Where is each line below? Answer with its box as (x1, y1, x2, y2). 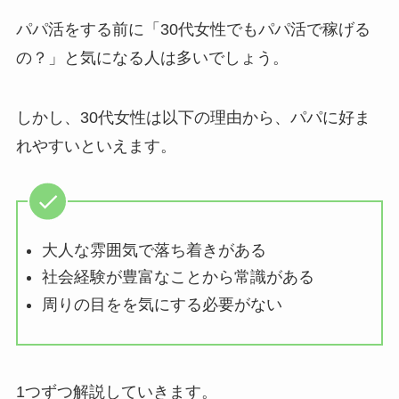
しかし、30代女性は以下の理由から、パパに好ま (15, 109, 370, 127)
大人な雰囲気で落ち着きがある (41, 240, 266, 259)
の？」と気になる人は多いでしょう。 (15, 48, 289, 67)
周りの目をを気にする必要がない (41, 295, 282, 313)
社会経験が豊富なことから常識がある (41, 268, 314, 287)
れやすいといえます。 (15, 137, 176, 156)
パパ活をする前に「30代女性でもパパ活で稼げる (15, 20, 370, 38)
